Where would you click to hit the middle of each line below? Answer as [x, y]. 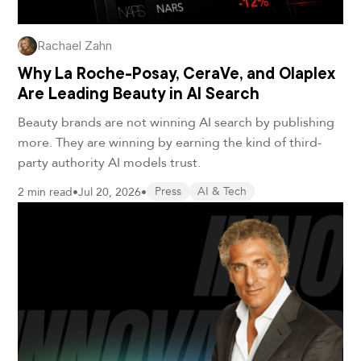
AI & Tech [222, 191]
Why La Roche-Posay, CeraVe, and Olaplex [177, 73]
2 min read [46, 191]
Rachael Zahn [75, 45]
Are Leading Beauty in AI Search [139, 93]
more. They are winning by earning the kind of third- [170, 141]
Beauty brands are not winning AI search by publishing [176, 121]
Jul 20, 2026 [110, 191]
